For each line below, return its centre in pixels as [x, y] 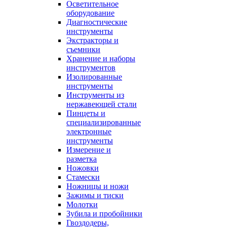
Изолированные [94, 77]
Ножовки [83, 168]
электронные [89, 131]
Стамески [83, 177]
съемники [83, 49]
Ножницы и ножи [98, 186]
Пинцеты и [86, 113]
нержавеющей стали [102, 104]
